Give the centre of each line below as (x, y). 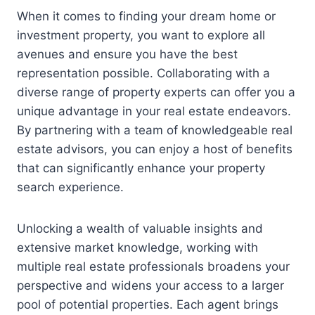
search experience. (70, 187)
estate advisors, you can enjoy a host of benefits (155, 149)
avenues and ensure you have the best (127, 54)
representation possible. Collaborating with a (143, 73)
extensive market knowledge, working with (137, 247)
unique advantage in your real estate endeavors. (154, 111)
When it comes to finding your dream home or (146, 16)
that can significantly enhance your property (141, 168)
